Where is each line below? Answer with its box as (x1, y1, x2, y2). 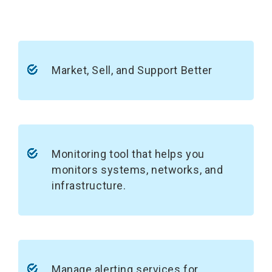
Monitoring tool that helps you (52, 148, 205, 160)
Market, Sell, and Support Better (52, 64, 212, 76)
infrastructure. (52, 179, 126, 192)
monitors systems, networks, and (52, 163, 223, 176)
